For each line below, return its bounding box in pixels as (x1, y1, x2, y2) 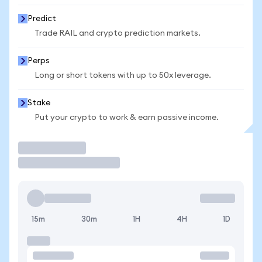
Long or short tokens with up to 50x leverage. (35, 71, 211, 80)
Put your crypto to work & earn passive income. (35, 113, 219, 122)
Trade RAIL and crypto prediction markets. (35, 29, 201, 37)
